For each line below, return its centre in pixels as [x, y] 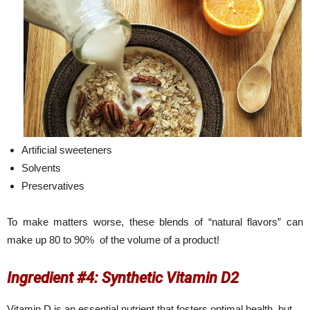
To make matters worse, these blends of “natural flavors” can [155, 222]
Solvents [41, 168]
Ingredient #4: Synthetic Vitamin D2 [123, 278]
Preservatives [53, 186]
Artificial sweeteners [67, 150]
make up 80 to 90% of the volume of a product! [113, 240]
